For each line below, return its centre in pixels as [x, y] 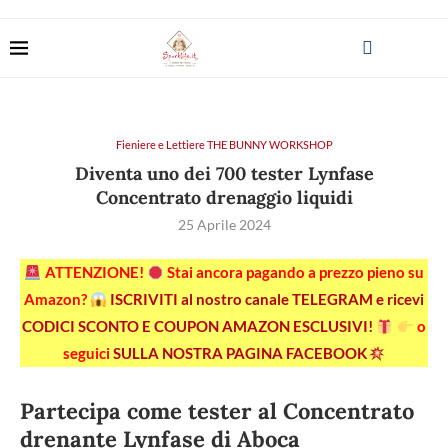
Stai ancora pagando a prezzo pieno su [293, 272]
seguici [88, 353]
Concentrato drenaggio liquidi [224, 197]
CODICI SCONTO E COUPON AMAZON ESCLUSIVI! [199, 326]
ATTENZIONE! [94, 272]
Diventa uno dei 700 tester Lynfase [224, 173]
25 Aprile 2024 [224, 224]
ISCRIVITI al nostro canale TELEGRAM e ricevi [267, 299]
